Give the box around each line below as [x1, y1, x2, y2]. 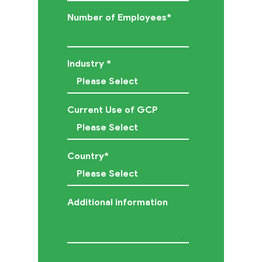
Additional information [67, 196, 168, 208]
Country [67, 150, 104, 161]
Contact [134, 9, 180, 24]
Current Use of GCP [67, 104, 158, 115]
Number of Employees [67, 11, 167, 23]
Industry [67, 57, 106, 69]
